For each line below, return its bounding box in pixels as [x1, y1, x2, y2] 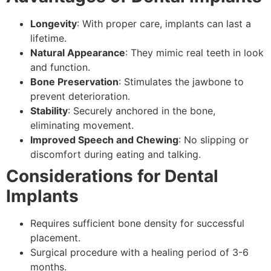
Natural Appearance [30, 46, 125, 59]
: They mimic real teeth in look [125, 46, 264, 59]
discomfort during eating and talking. [30, 148, 201, 160]
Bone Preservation [30, 75, 119, 88]
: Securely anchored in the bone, [68, 104, 215, 117]
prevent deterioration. [30, 90, 130, 102]
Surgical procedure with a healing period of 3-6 [30, 246, 249, 258]
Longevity [30, 17, 77, 30]
